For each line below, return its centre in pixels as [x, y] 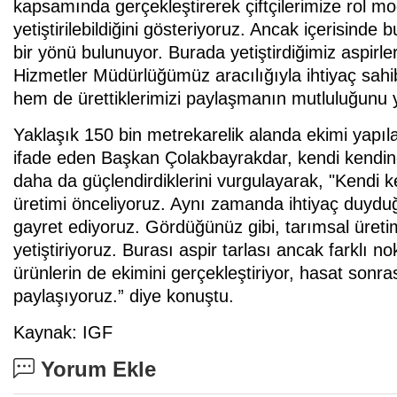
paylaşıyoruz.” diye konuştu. [124, 296]
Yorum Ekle [95, 370]
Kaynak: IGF [63, 333]
